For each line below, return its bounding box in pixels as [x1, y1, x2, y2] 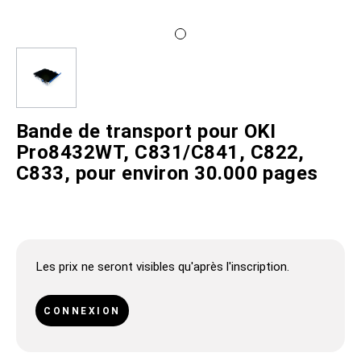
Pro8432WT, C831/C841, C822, [16, 141, 305, 164]
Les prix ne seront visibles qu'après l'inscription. [35, 259, 289, 275]
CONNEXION [44, 305, 121, 317]
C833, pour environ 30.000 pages [16, 162, 318, 185]
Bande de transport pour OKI [16, 120, 276, 143]
